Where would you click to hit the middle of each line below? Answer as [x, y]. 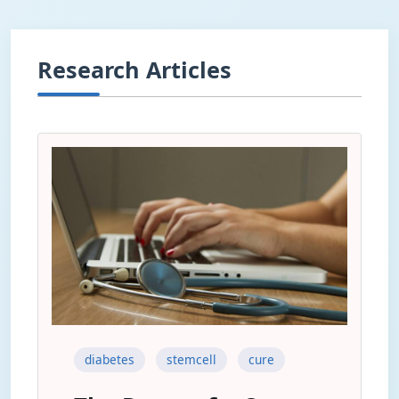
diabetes [110, 359]
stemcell [191, 359]
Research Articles [134, 69]
